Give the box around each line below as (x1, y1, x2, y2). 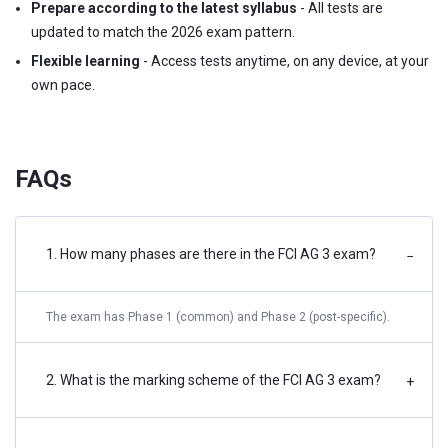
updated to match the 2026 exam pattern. (31, 23, 295, 40)
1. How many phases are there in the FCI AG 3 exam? (46, 245, 376, 262)
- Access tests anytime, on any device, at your (140, 52, 429, 69)
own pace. (31, 76, 95, 93)
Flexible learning (31, 52, 140, 69)
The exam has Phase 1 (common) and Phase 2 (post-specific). (46, 309, 390, 324)
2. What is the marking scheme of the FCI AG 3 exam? (46, 371, 381, 388)
